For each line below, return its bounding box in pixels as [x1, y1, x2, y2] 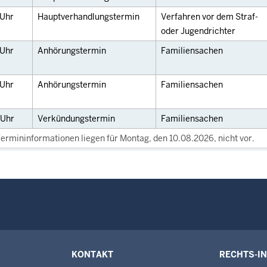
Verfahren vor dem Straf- [161, 11, 258, 22]
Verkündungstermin [38, 113, 115, 124]
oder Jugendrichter [161, 26, 235, 36]
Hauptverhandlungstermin [38, 11, 139, 22]
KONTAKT [72, 249, 113, 260]
